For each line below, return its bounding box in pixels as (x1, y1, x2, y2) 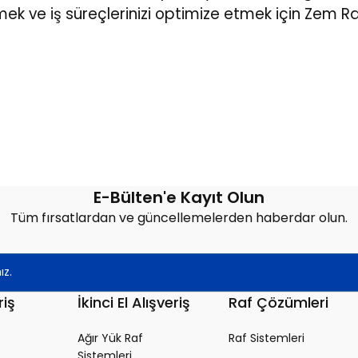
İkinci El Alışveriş (78, 292, 190, 312)
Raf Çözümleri (229, 292, 328, 312)
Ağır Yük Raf (78, 329, 143, 346)
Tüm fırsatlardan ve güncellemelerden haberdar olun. (10, 208, 348, 227)
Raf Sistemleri (229, 329, 304, 346)
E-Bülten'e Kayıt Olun (93, 185, 265, 209)
